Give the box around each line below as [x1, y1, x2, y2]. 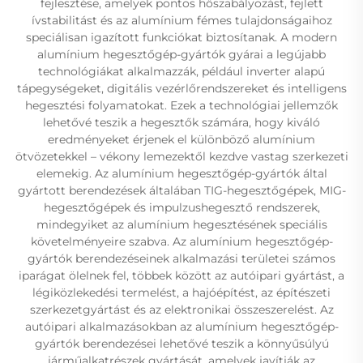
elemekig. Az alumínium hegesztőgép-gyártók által [36, 166, 327, 181]
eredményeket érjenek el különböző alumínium [48, 132, 315, 147]
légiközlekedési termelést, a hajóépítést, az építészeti [32, 285, 331, 300]
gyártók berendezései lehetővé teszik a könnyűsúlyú [34, 336, 329, 351]
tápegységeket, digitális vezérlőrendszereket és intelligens [16, 81, 347, 96]
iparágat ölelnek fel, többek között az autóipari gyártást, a [19, 268, 344, 283]
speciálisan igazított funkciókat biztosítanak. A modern [26, 30, 337, 45]
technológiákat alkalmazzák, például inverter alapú [38, 64, 325, 79]
